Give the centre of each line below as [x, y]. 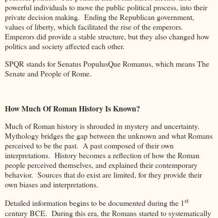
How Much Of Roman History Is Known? [73, 108]
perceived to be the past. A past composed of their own [89, 145]
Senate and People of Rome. [49, 73]
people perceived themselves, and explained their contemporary [101, 164]
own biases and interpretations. [53, 184]
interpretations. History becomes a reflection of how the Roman [102, 155]
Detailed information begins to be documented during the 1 [95, 203]
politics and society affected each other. [66, 46]
